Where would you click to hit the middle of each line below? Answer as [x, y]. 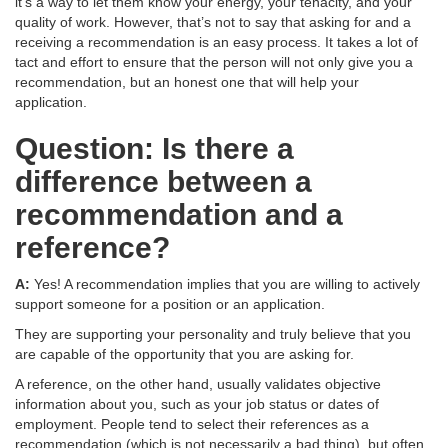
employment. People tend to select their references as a [192, 424]
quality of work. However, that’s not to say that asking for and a [213, 22]
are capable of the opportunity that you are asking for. [184, 354]
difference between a [163, 182]
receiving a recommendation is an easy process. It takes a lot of [216, 42]
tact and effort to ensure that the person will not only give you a [214, 62]
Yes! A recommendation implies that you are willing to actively [227, 284]
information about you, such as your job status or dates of [197, 404]
